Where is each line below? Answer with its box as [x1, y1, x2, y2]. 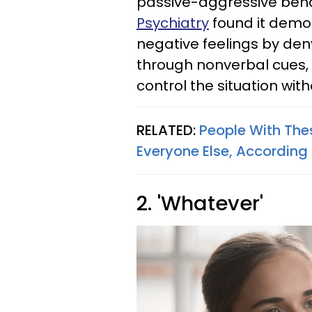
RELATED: [136, 120, 199, 140]
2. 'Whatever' [136, 189, 263, 217]
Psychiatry [136, 13, 209, 33]
